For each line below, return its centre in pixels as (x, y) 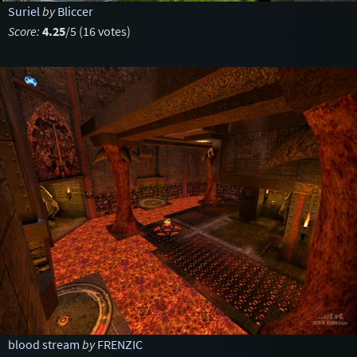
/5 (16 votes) (98, 31)
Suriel (24, 11)
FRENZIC (120, 344)
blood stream (43, 344)
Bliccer (75, 11)
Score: (24, 31)
